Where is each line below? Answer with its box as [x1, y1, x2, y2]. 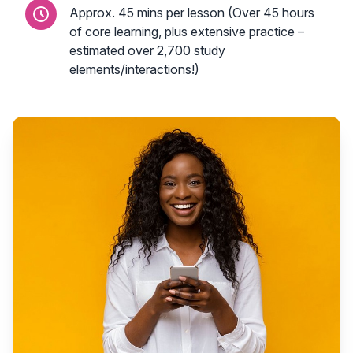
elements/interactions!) [69, 61, 199, 77]
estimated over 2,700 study [69, 43, 225, 58]
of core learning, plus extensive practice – [69, 24, 304, 39]
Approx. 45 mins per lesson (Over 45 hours [69, 5, 314, 20]
